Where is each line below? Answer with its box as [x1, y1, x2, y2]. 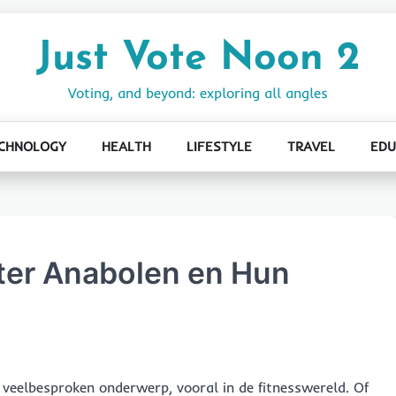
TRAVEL [286, 138, 335, 155]
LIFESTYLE [186, 138, 252, 155]
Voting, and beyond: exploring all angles [68, 84, 328, 102]
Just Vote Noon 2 [36, 39, 360, 79]
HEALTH [101, 138, 151, 155]
